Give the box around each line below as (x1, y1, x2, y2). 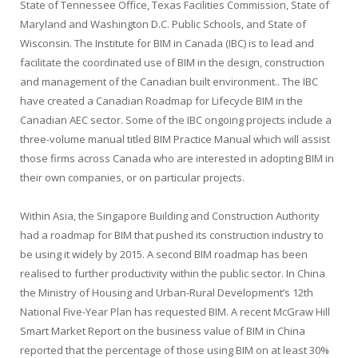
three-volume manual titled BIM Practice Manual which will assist (20, 131, 330, 146)
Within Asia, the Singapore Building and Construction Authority (20, 208, 320, 223)
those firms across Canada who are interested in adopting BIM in (20, 150, 334, 165)
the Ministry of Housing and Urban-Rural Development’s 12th (20, 284, 313, 300)
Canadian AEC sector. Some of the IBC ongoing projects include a (20, 112, 332, 127)
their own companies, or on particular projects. (20, 169, 245, 185)
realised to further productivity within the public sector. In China (20, 265, 325, 280)
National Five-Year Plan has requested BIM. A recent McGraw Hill (20, 304, 330, 319)
